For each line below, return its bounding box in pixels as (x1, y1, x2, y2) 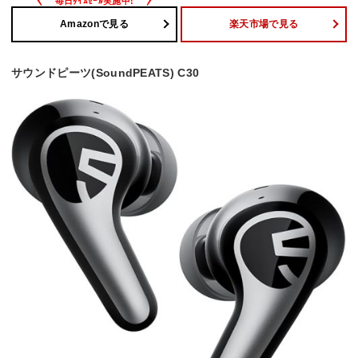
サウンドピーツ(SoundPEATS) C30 (11, 66, 200, 79)
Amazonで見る (60, 18, 129, 30)
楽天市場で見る (229, 18, 299, 30)
